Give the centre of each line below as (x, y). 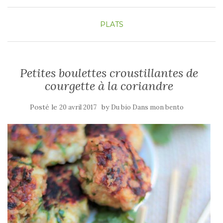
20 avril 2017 (78, 107)
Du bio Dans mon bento (147, 107)
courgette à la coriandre (109, 86)
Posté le (44, 107)
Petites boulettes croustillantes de (109, 73)
